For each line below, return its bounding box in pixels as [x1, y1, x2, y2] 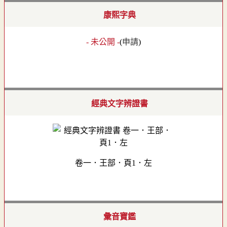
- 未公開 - [86, 37, 120, 47]
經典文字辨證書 [91, 99, 148, 108]
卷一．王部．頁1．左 [75, 158, 152, 167]
